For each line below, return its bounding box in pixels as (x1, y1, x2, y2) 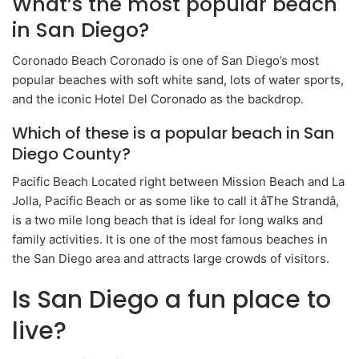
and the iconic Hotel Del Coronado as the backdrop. (12, 91, 304, 107)
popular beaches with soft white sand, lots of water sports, (12, 71, 344, 87)
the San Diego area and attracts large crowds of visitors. (12, 250, 329, 266)
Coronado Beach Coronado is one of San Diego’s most (12, 52, 319, 68)
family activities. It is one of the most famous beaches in (12, 231, 328, 247)
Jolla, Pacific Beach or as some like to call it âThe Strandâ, (12, 192, 339, 208)
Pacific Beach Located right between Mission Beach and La (12, 173, 345, 189)
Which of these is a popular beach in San (12, 121, 334, 144)
